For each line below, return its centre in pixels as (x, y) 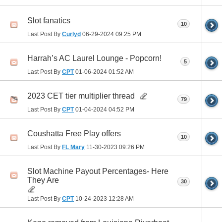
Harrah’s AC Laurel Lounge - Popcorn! (94, 58)
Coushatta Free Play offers (74, 134)
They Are (43, 180)
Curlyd (71, 34)
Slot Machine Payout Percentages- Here (98, 171)
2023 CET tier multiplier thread (81, 96)
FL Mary (73, 147)
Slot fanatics (49, 21)
